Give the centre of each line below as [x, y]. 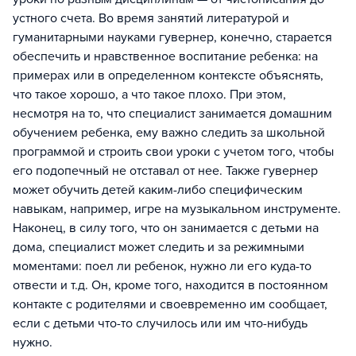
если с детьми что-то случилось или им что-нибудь [160, 323]
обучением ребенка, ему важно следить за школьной [169, 132]
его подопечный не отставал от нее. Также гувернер [165, 170]
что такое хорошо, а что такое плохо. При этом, [149, 94]
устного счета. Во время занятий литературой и [151, 18]
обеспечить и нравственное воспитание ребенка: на [165, 56]
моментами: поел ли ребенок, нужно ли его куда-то [162, 266]
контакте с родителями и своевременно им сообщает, [170, 304]
